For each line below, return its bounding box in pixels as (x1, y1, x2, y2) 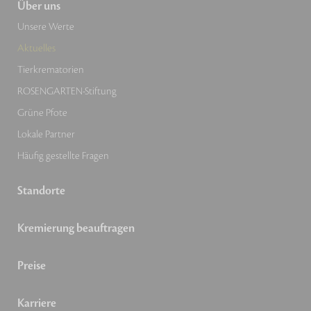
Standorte (17, 183, 65, 199)
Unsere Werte (17, 20, 74, 34)
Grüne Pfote (17, 106, 67, 120)
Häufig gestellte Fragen (17, 149, 109, 163)
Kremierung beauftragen (17, 221, 135, 237)
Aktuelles (17, 42, 56, 56)
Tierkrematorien (17, 63, 84, 77)
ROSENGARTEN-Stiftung (17, 85, 117, 99)
